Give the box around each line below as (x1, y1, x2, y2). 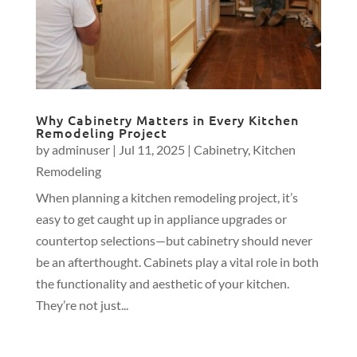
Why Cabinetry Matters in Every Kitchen (35, 110, 299, 128)
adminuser (51, 141, 110, 157)
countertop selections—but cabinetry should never (35, 232, 312, 248)
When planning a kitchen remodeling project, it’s (35, 189, 298, 205)
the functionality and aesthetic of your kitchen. (35, 275, 289, 291)
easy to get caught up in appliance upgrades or (35, 210, 287, 226)
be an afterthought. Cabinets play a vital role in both (35, 253, 319, 269)
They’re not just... (35, 296, 128, 312)
